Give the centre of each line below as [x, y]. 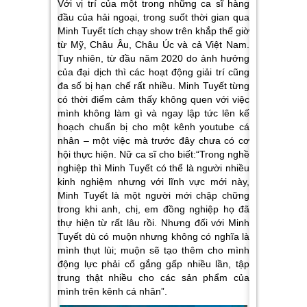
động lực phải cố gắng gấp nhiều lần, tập [153, 263]
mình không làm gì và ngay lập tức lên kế [153, 113]
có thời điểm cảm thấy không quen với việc [153, 99]
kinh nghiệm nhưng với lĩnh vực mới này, [153, 181]
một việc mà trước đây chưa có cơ [169, 140]
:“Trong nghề [221, 154]
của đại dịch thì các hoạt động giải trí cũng [153, 72]
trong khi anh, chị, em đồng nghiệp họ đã [153, 209]
